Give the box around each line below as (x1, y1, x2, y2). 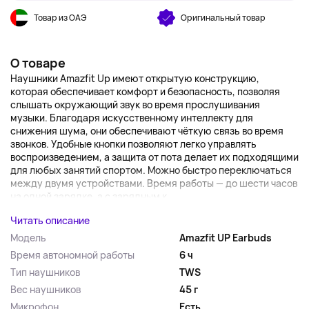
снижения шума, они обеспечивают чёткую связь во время (10, 124, 283, 137)
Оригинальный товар (181, 12, 266, 23)
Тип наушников (10, 266, 80, 279)
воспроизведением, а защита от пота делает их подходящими (10, 150, 299, 163)
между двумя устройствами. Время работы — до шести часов (10, 177, 297, 190)
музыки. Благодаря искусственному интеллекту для (10, 111, 253, 124)
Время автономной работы (10, 248, 134, 261)
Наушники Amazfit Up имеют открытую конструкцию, (10, 72, 259, 85)
